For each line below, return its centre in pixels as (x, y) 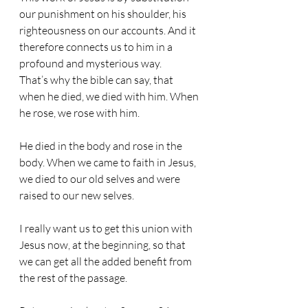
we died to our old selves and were (101, 179)
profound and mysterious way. (90, 63)
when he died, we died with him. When (110, 96)
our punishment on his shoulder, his (104, 14)
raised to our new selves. (77, 195)
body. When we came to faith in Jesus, (109, 162)
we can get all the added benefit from (107, 261)
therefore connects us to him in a (97, 47)
